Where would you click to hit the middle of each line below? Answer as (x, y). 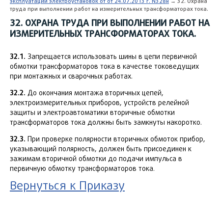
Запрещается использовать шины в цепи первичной (111, 56)
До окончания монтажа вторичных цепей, (95, 93)
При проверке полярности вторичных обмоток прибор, (115, 139)
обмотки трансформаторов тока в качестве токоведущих (104, 66)
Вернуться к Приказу (67, 185)
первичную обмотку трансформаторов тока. (82, 168)
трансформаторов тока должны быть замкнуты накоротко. (106, 122)
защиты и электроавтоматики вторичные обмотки (92, 112)
